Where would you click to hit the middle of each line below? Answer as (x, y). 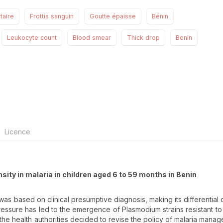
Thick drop (143, 38)
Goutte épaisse (113, 16)
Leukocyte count (32, 38)
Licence (16, 132)
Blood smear (92, 38)
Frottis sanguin (52, 16)
